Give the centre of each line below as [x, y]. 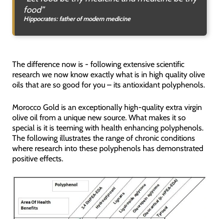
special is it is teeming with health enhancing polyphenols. [108, 127]
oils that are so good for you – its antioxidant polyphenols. [108, 85]
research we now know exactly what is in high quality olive [108, 75]
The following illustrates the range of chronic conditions [103, 138]
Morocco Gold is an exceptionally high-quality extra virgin [107, 107]
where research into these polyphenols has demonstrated [108, 148]
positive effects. [37, 158]
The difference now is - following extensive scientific [98, 64]
